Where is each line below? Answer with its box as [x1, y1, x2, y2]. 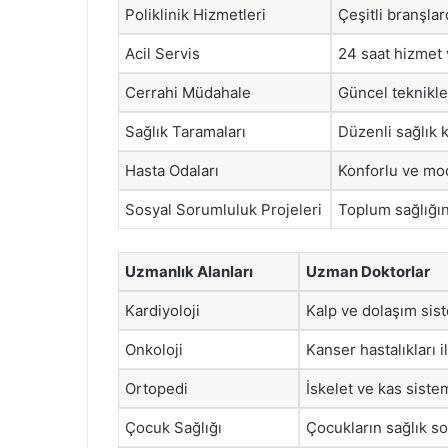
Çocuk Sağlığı [125, 417, 222, 437]
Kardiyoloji [125, 300, 200, 320]
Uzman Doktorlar [306, 261, 430, 281]
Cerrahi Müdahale [125, 83, 251, 102]
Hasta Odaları [125, 161, 219, 180]
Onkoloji [125, 339, 183, 359]
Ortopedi [125, 378, 188, 398]
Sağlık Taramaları [125, 122, 246, 141]
